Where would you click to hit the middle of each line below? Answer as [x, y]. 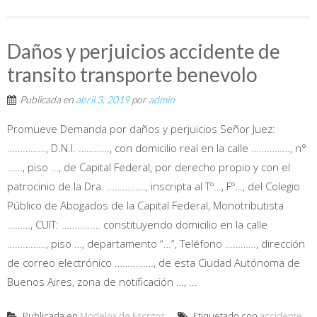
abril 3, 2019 [103, 99]
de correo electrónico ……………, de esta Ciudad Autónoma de [154, 262]
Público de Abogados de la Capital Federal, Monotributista [145, 205]
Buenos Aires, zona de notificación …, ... [102, 281]
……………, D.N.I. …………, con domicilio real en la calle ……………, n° [157, 148]
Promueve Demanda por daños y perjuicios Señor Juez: [141, 128]
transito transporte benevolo [132, 74]
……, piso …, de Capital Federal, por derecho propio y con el [149, 167]
